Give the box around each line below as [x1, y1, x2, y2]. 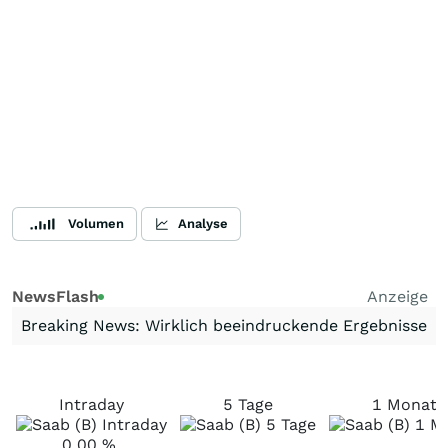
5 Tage [223, 395, 273, 414]
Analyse [178, 216, 228, 231]
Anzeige [367, 287, 428, 306]
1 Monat [372, 395, 437, 414]
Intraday [59, 395, 124, 414]
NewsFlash [12, 287, 99, 306]
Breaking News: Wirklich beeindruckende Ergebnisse [21, 316, 427, 335]
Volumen [68, 216, 124, 231]
